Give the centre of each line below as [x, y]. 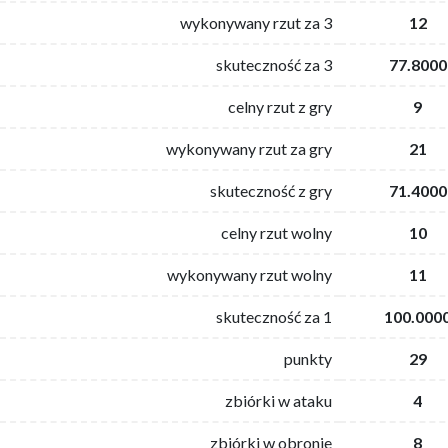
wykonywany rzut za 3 [256, 22]
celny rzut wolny [276, 232]
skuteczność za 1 [274, 316]
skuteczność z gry [271, 190]
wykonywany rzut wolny [249, 274]
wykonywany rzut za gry [249, 148]
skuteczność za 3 [274, 64]
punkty [308, 358]
